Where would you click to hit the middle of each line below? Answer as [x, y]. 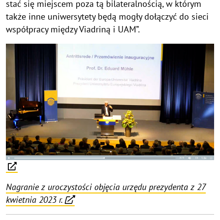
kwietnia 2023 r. [34, 199]
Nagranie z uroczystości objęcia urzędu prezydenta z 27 [106, 187]
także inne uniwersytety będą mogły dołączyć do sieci [107, 16]
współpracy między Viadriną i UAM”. [73, 29]
